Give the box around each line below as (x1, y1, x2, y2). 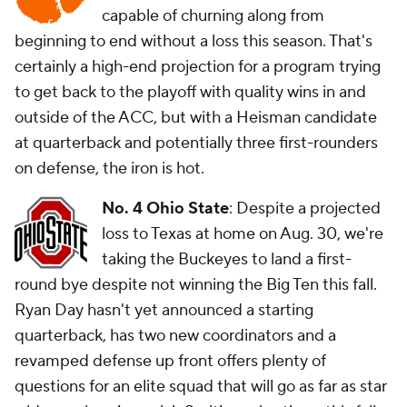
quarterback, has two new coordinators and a (15, 325, 336, 346)
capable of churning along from (102, 5, 324, 26)
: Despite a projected (229, 198, 381, 219)
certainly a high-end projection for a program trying (15, 56, 381, 77)
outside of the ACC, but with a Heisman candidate (15, 107, 377, 128)
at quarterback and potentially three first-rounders (15, 133, 378, 154)
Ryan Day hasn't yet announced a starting (15, 300, 313, 321)
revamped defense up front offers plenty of (15, 351, 326, 372)
